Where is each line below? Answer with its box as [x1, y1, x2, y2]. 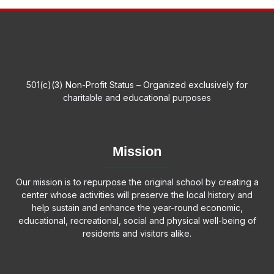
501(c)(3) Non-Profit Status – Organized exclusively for [26, 80, 248, 90]
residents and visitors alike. [83, 228, 191, 239]
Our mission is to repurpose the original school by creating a [15, 177, 259, 187]
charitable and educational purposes [63, 92, 211, 103]
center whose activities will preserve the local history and [21, 190, 253, 200]
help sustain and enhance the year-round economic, [31, 202, 243, 213]
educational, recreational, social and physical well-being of [18, 215, 256, 226]
